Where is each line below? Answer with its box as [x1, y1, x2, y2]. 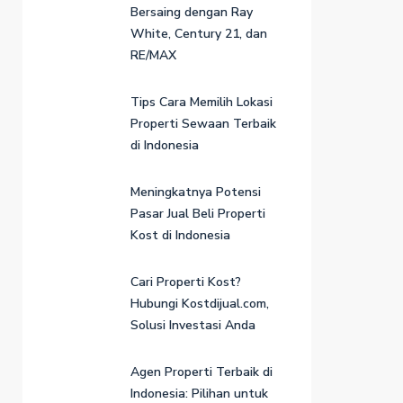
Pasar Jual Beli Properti [130, 204, 265, 222]
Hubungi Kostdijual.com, [130, 294, 269, 312]
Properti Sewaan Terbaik [130, 114, 276, 132]
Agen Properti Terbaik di [130, 363, 273, 381]
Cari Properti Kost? [130, 273, 241, 291]
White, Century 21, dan [130, 24, 267, 42]
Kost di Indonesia [130, 226, 230, 244]
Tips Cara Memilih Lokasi [130, 93, 273, 111]
